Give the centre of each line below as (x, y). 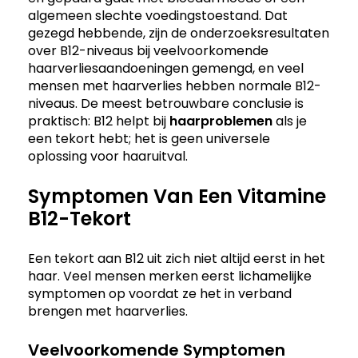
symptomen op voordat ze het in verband (160, 293)
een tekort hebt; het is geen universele (149, 138)
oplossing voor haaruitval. (108, 156)
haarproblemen (221, 121)
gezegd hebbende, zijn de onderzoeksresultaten (179, 33)
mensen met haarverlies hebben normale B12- (175, 86)
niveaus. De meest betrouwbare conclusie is (166, 103)
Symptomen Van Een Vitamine (177, 196)
